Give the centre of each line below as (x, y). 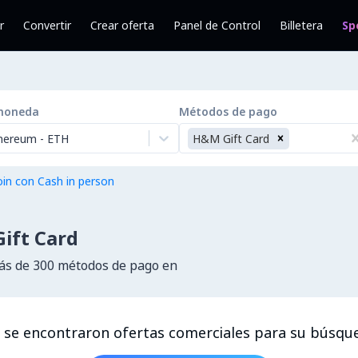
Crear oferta (122, 25)
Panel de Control (217, 25)
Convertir (47, 25)
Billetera (301, 25)
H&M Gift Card (231, 138)
